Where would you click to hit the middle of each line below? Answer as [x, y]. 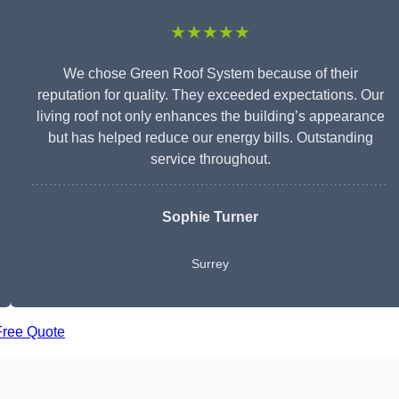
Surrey [210, 264]
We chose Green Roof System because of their [210, 74]
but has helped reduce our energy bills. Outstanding [210, 138]
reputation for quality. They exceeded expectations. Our [210, 95]
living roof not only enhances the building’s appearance [210, 117]
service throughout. [210, 159]
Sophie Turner [210, 217]
